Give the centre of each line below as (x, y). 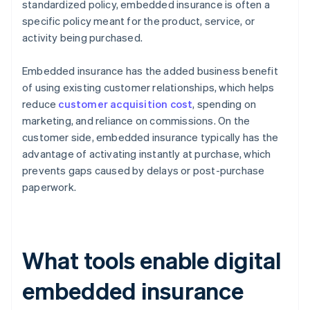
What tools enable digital (152, 260)
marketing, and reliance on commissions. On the (136, 121)
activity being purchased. (82, 38)
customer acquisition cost (126, 104)
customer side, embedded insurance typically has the (151, 137)
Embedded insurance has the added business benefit (150, 71)
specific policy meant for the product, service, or (139, 21)
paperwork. (49, 187)
